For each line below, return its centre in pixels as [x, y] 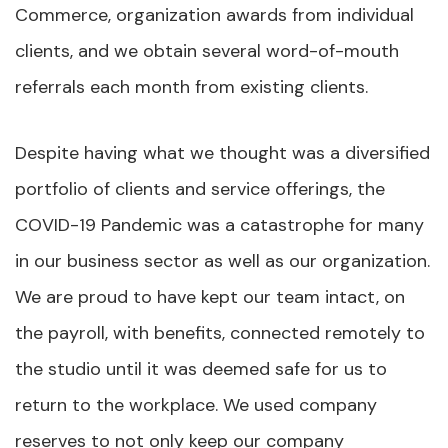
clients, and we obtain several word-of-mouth [207, 50]
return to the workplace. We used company [196, 404]
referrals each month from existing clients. [191, 86]
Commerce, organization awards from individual [214, 14]
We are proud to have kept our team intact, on [210, 296]
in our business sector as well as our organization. [222, 260]
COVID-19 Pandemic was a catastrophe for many [219, 224]
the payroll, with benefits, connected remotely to [220, 332]
